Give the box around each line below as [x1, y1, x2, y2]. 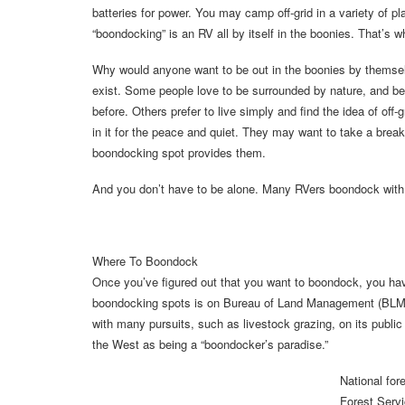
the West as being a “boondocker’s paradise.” [92, 335, 328, 353]
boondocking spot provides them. [92, 144, 266, 162]
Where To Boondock [92, 252, 198, 270]
